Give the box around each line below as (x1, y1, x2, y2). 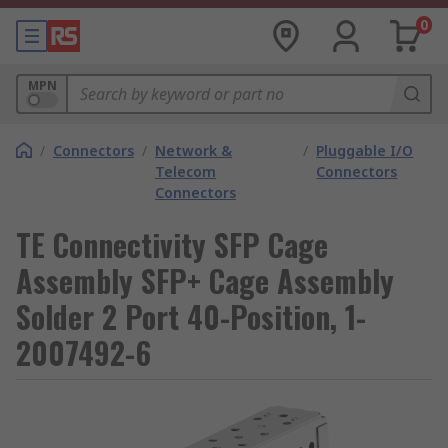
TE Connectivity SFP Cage (16, 222, 328, 267)
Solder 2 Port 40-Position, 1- (16, 294, 366, 339)
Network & (155, 141, 232, 160)
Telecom (155, 162, 216, 181)
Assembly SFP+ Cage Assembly (16, 258, 394, 303)
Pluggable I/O (316, 141, 414, 160)
